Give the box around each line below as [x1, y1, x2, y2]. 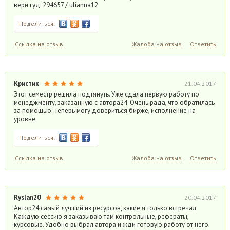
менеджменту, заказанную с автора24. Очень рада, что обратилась [13, 98, 215, 107]
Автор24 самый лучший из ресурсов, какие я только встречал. [13, 204, 197, 213]
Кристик [13, 79, 39, 88]
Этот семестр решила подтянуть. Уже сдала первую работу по [13, 90, 199, 99]
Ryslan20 [13, 193, 41, 202]
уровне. [13, 114, 37, 123]
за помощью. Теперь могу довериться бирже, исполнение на [13, 106, 196, 115]
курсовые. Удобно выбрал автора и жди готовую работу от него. [13, 220, 209, 229]
